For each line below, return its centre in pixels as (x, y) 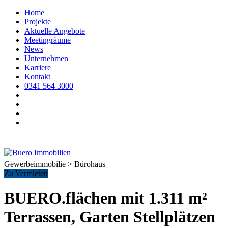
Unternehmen (46, 58)
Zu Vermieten (26, 173)
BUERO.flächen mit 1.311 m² (106, 198)
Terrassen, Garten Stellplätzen (110, 217)
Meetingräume (48, 40)
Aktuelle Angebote (55, 31)
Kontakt (37, 77)
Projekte (38, 22)
